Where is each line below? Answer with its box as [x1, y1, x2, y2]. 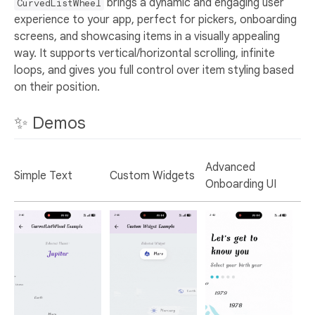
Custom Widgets [110, 168, 195, 183]
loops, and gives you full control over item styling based [14, 63, 294, 77]
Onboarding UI [205, 176, 276, 191]
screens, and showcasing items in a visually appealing [14, 29, 280, 44]
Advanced [205, 160, 255, 174]
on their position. [14, 79, 100, 94]
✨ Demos [14, 112, 90, 134]
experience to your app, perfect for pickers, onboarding [14, 12, 297, 27]
